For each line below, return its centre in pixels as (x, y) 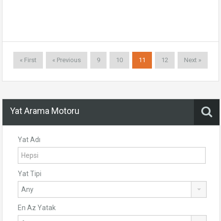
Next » (193, 60)
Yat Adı (29, 140)
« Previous (67, 60)
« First (28, 60)
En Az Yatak (37, 208)
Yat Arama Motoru (45, 111)
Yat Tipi (30, 174)
